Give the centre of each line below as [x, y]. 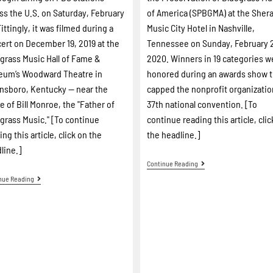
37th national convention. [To [202, 104]
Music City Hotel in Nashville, [201, 28]
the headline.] [174, 134]
